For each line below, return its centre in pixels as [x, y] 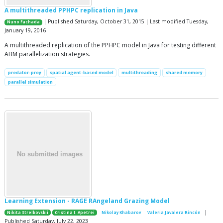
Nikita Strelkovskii [28, 212]
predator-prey [24, 73]
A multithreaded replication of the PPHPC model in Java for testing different [110, 45]
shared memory [184, 73]
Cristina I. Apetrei [75, 212]
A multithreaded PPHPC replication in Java [71, 10]
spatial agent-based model [81, 73]
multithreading [140, 73]
